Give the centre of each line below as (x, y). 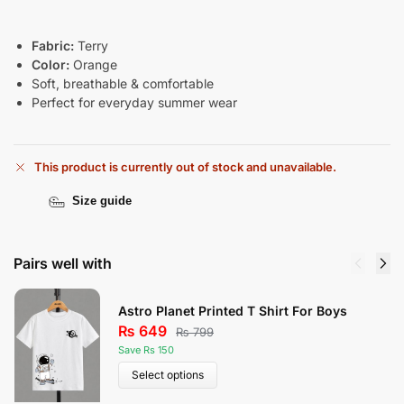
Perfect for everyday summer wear (134, 103)
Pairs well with (63, 263)
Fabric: (53, 46)
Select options (168, 375)
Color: (50, 65)
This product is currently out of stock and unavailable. (185, 166)
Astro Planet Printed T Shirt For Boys (233, 311)
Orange (93, 65)
